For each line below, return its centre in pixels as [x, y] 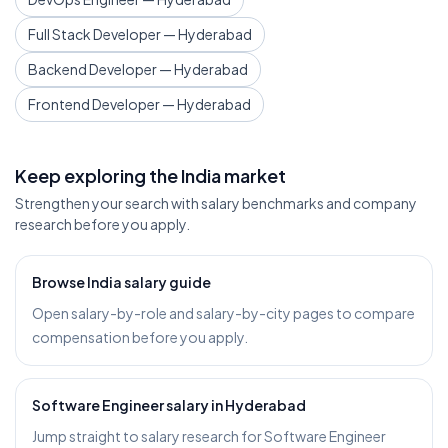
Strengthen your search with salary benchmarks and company [216, 203]
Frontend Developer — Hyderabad [139, 104]
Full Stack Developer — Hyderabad [140, 34]
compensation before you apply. [140, 337]
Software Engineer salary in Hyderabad [169, 405]
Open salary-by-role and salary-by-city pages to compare [223, 313]
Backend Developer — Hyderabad [138, 69]
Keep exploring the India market [150, 175]
